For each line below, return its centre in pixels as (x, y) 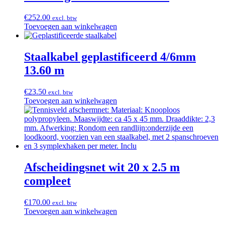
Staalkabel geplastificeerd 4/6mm (110, 57)
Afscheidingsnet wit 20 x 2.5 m (102, 167)
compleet (47, 181)
